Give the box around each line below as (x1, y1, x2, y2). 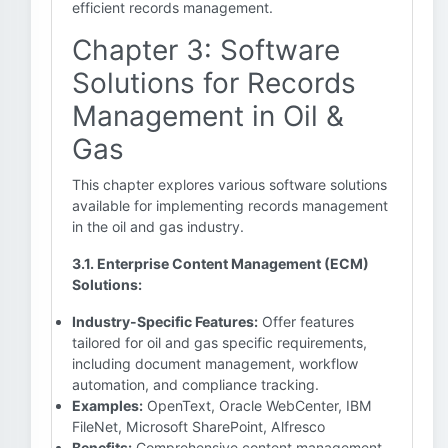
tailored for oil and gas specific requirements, (72, 334, 367, 351)
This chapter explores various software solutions (72, 176, 387, 193)
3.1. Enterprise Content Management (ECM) (72, 255, 369, 272)
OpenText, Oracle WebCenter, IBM (143, 397, 372, 414)
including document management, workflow (72, 355, 358, 372)
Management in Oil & (72, 99, 344, 133)
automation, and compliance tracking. (72, 376, 319, 393)
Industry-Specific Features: (72, 313, 258, 330)
